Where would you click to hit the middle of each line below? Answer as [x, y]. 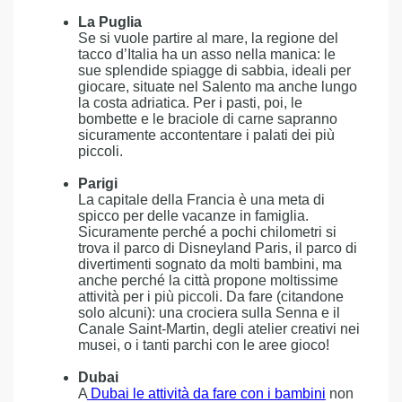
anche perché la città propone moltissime [208, 280]
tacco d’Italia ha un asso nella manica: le [207, 54]
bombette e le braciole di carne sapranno [208, 119]
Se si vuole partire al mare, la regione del [208, 38]
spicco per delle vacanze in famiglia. [193, 216]
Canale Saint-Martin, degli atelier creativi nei [219, 329]
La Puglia [110, 22]
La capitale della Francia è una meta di [201, 200]
